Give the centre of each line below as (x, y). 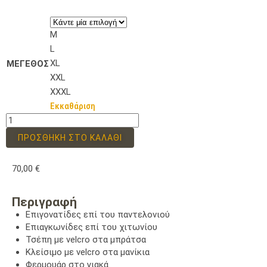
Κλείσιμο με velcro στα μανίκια (87, 252)
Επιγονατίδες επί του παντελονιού (97, 214)
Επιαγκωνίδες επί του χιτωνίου (91, 227)
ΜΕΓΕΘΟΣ (28, 63)
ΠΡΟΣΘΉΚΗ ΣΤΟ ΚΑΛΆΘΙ (70, 137)
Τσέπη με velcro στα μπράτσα (86, 239)
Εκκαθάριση (73, 106)
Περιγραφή (44, 202)
